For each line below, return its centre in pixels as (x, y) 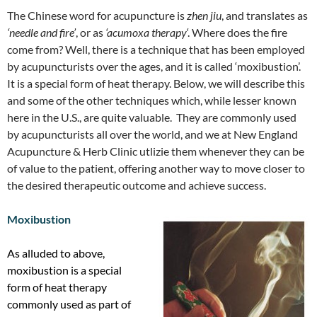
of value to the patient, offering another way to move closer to (156, 168)
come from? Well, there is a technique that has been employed (156, 49)
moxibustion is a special (64, 270)
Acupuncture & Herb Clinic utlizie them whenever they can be (156, 151)
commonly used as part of (69, 304)
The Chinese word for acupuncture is (97, 15)
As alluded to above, (56, 253)
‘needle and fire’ (41, 32)
